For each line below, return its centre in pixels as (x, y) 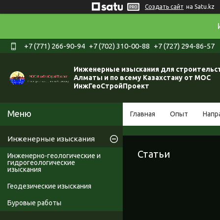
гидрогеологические (41, 163)
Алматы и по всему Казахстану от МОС (142, 78)
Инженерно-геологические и (54, 156)
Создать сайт (164, 7)
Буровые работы (34, 203)
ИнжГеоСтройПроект (111, 86)
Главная (143, 114)
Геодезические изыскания (49, 186)
